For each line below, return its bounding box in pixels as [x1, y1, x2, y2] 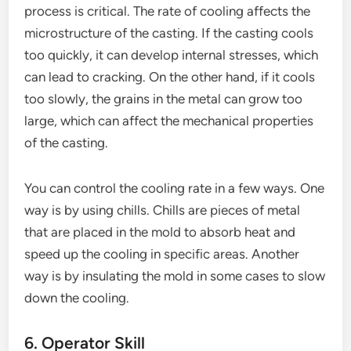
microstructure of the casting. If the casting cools [24, 24, 314, 41]
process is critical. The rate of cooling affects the [24, 2, 311, 19]
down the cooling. [24, 289, 130, 306]
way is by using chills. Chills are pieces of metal [24, 201, 301, 218]
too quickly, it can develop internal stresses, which [24, 46, 319, 63]
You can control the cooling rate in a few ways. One [24, 179, 325, 196]
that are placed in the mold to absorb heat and [24, 223, 296, 240]
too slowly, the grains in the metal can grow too [24, 90, 303, 107]
